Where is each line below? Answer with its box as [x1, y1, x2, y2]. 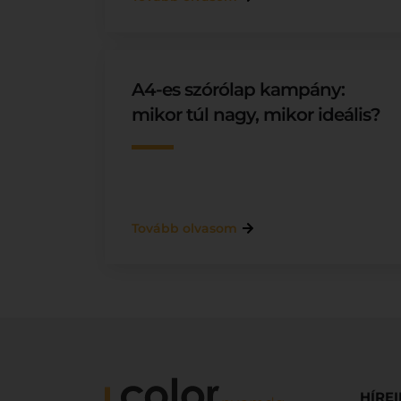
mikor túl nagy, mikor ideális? [132, 104, 380, 125]
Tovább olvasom [132, 220, 237, 236]
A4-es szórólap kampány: [132, 79, 345, 100]
